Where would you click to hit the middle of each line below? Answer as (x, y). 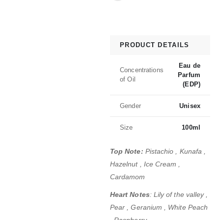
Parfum (189, 75)
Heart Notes (130, 194)
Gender (130, 106)
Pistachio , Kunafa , (175, 151)
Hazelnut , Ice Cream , (145, 164)
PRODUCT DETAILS (155, 45)
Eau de (190, 65)
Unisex (190, 106)
